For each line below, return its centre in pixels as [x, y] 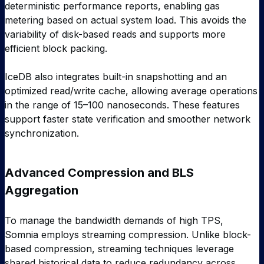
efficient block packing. [56, 48]
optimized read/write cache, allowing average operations [131, 90]
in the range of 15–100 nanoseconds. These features [122, 105]
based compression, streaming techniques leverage [119, 248]
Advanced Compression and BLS [99, 172]
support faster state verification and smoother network [128, 119]
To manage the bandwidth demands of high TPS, [114, 220]
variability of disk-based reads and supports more [115, 34]
